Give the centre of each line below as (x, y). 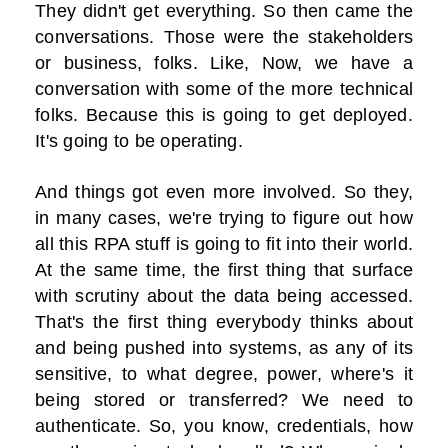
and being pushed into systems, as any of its (224, 348)
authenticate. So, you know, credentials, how (224, 426)
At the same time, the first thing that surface (224, 270)
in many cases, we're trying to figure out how (224, 218)
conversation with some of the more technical (224, 89)
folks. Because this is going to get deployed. (224, 115)
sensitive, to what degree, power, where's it (224, 374)
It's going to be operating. (139, 141)
